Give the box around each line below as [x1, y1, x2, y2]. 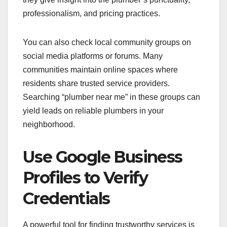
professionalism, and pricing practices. [23, 9, 160, 18]
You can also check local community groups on [23, 37, 191, 47]
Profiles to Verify [23, 167, 148, 187]
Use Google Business [23, 146, 182, 167]
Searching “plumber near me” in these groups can [23, 92, 200, 101]
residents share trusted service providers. [23, 79, 170, 88]
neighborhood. [23, 120, 75, 129]
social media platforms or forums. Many [23, 51, 163, 60]
